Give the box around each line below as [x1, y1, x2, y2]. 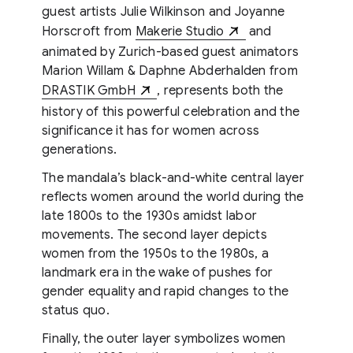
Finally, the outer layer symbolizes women [42, 330, 286, 347]
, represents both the [157, 83, 284, 99]
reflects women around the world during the [42, 188, 304, 205]
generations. [42, 141, 117, 158]
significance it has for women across [42, 122, 259, 139]
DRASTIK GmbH [42, 83, 136, 99]
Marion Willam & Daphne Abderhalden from [42, 63, 298, 80]
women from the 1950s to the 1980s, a [42, 245, 269, 262]
